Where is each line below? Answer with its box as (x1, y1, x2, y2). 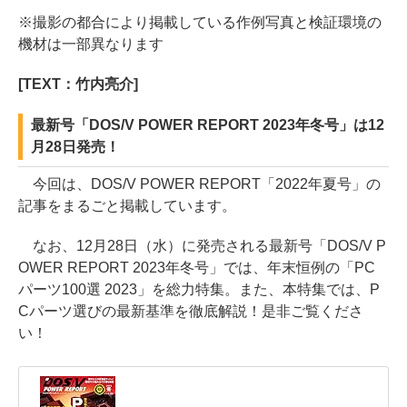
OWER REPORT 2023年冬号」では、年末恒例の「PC (18, 259, 375, 275)
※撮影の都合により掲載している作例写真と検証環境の (18, 14, 382, 30)
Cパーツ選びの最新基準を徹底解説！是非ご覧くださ (18, 303, 363, 319)
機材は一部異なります (18, 35, 164, 52)
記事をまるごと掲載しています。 (18, 197, 236, 213)
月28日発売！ (31, 138, 120, 154)
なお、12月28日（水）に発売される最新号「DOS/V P (18, 237, 386, 253)
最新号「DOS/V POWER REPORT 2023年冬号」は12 (31, 116, 384, 133)
